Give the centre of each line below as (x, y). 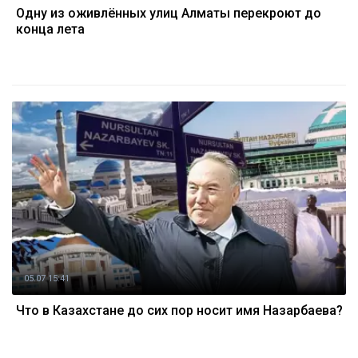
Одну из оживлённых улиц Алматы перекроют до (169, 13)
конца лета (50, 29)
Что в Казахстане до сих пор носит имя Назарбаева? (179, 310)
